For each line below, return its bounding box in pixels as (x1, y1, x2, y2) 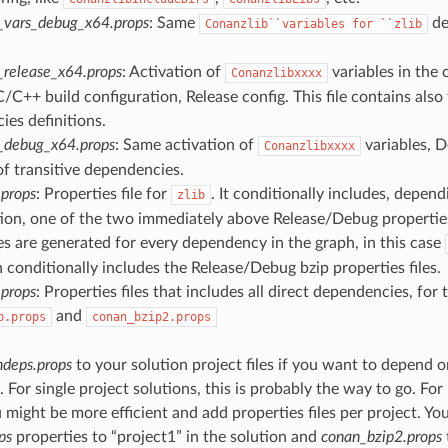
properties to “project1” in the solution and (11, 429, 321, 446)
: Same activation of (114, 137, 258, 154)
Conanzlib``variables (204, 17, 345, 32)
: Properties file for (35, 186, 171, 203)
